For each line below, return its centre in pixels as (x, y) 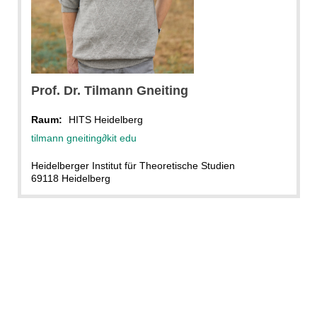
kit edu (121, 138)
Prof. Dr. (56, 90)
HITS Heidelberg (105, 119)
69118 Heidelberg (70, 178)
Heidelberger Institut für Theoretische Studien (133, 165)
